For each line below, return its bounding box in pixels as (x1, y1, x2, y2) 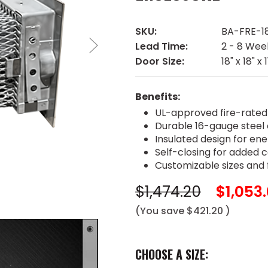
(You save (135, 204, 184, 218)
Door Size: (135, 54, 184, 69)
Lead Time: (135, 39, 188, 54)
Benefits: (135, 90, 180, 104)
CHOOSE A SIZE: (135, 245, 208, 264)
